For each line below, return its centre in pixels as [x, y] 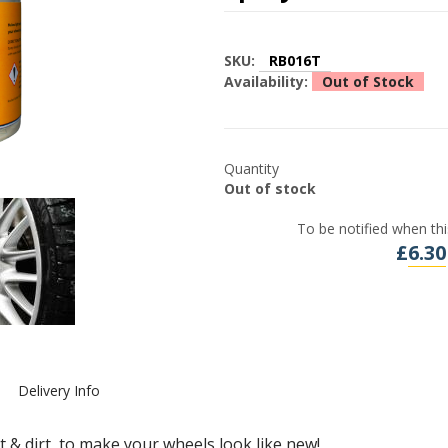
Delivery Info [59, 390]
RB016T [295, 60]
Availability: [268, 81]
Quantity [251, 168]
